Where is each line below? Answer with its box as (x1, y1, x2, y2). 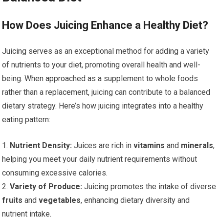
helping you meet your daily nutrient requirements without (2, 154, 197, 164)
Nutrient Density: (10, 141, 72, 151)
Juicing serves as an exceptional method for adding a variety (2, 46, 210, 56)
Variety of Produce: (10, 182, 83, 192)
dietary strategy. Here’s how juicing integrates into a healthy (2, 101, 204, 111)
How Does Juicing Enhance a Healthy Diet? (2, 19, 209, 32)
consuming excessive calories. (2, 168, 108, 178)
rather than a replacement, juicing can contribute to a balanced (2, 88, 211, 97)
